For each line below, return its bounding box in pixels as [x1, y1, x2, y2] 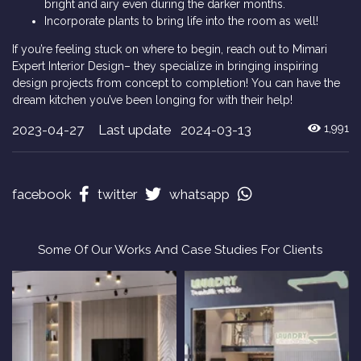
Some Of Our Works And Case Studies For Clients [38, 243, 323, 258]
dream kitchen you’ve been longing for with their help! [12, 93, 293, 106]
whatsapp [169, 185, 230, 202]
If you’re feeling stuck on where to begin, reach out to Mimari [12, 42, 327, 56]
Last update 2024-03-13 [98, 121, 251, 138]
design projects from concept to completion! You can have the [12, 76, 340, 89]
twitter [98, 185, 137, 202]
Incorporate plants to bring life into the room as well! [44, 14, 318, 27]
